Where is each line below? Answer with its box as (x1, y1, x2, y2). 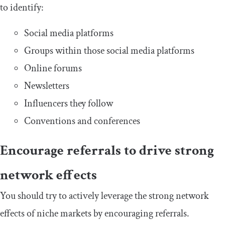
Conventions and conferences (24, 115, 140, 128)
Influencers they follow (24, 97, 113, 110)
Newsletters (24, 79, 69, 93)
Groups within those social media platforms (24, 44, 194, 58)
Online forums (24, 62, 82, 75)
